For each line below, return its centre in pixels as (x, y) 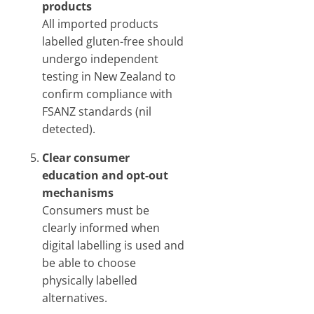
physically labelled (90, 280)
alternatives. (75, 298)
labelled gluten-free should (113, 41)
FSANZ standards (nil (97, 111)
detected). (69, 129)
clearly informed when (101, 228)
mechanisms (78, 193)
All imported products (100, 24)
